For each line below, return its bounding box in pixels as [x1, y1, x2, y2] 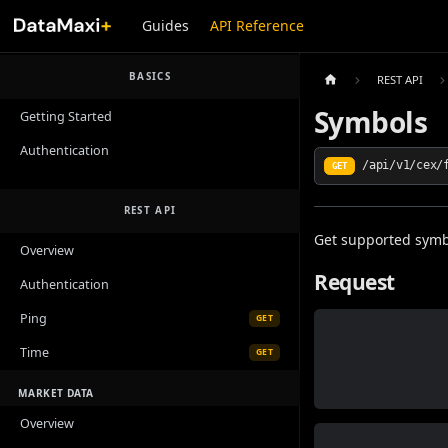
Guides [142, 16, 190, 36]
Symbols [314, 102, 428, 141]
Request [314, 267, 396, 296]
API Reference [210, 16, 305, 36]
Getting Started [20, 107, 112, 125]
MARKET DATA [18, 385, 94, 400]
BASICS [129, 69, 171, 83]
